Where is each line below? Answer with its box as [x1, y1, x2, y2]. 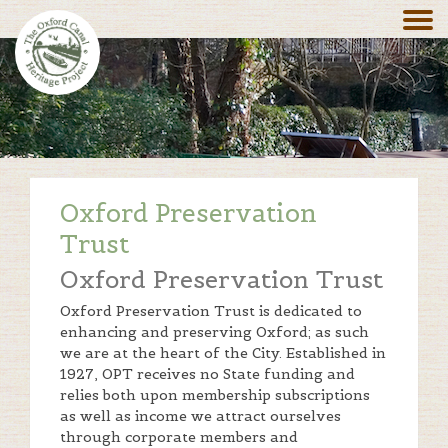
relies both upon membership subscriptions [60, 386, 370, 404]
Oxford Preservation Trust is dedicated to [60, 302, 362, 320]
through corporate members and [60, 428, 298, 446]
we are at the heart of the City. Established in [60, 344, 386, 362]
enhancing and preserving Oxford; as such [60, 323, 369, 341]
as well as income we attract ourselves [60, 407, 341, 425]
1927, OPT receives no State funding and [60, 365, 355, 383]
